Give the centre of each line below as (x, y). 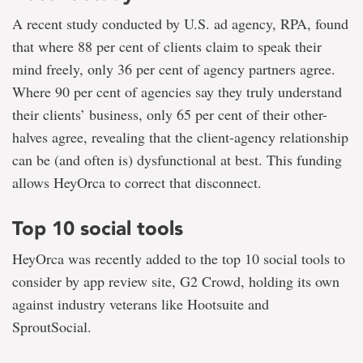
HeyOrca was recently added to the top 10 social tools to (179, 259)
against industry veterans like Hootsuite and (141, 304)
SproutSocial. (52, 327)
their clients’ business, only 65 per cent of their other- (170, 115)
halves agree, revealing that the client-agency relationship (180, 137)
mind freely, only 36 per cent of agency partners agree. (174, 69)
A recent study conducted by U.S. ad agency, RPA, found (180, 24)
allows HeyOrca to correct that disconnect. (137, 183)
